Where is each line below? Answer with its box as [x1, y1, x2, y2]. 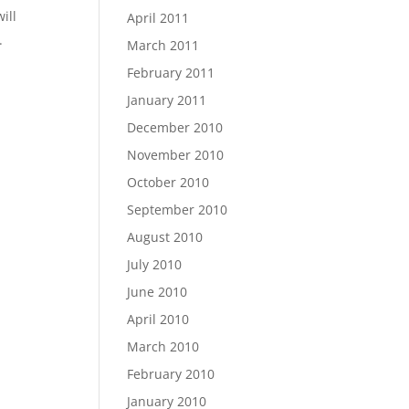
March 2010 [127, 338, 200, 355]
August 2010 [127, 228, 204, 246]
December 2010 [127, 119, 224, 136]
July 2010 [127, 256, 183, 273]
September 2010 [127, 201, 228, 218]
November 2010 [127, 146, 225, 163]
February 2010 [127, 365, 215, 383]
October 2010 [127, 173, 210, 191]
